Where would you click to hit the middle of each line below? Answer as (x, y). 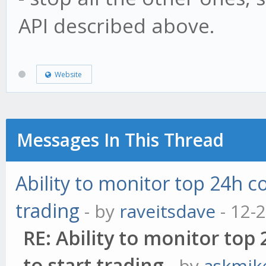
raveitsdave (168, 211)
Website (66, 74)
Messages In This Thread (120, 140)
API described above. (116, 26)
